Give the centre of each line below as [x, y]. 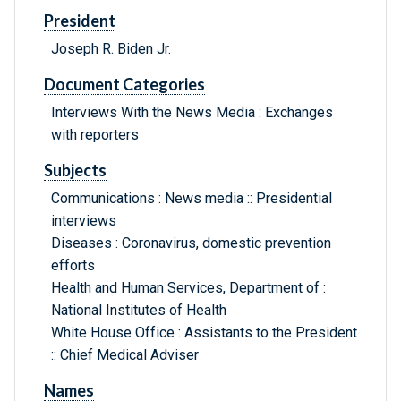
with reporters [95, 135]
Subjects [75, 171]
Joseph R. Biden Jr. [111, 49]
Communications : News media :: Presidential [192, 199]
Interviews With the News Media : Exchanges [192, 113]
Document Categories [124, 85]
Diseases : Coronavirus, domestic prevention [191, 243]
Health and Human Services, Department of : [188, 288]
